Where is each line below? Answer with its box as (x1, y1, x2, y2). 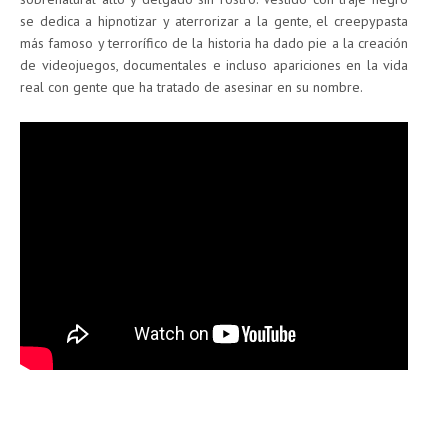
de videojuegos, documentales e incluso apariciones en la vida (20, 56, 408, 75)
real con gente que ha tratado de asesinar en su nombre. (20, 78, 363, 97)
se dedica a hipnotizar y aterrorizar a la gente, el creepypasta (20, 12, 408, 31)
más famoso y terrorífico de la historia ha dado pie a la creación (20, 34, 408, 53)
